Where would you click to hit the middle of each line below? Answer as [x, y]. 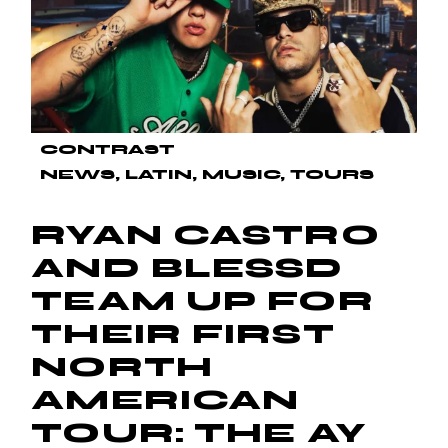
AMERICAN [165, 399]
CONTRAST [108, 149]
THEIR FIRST [183, 333]
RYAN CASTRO [205, 234]
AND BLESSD [187, 267]
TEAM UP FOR [202, 300]
